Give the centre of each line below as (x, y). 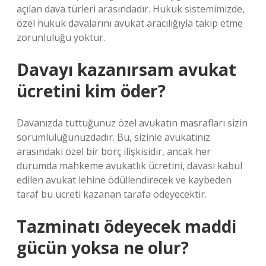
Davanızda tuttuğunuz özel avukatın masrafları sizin (132, 123)
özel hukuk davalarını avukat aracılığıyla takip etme (130, 23)
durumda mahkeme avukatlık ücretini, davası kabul (129, 166)
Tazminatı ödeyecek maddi (126, 226)
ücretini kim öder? (91, 91)
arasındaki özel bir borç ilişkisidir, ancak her (114, 151)
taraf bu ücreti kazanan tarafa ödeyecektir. (112, 194)
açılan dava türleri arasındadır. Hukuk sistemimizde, (131, 9)
